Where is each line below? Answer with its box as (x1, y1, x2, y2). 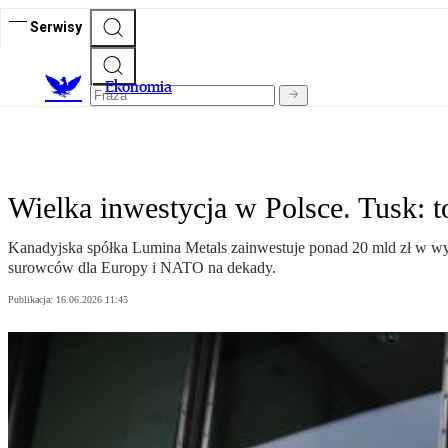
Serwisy (30, 18, 82, 35)
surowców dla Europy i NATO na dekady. (8, 259, 276, 277)
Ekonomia (105, 77, 172, 97)
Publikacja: (8, 294, 56, 306)
